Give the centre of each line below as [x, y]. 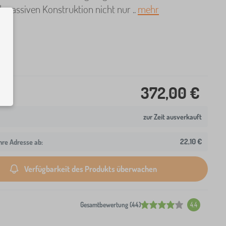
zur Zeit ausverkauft [173, 117]
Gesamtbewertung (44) [110, 205]
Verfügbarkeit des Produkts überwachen [90, 169]
